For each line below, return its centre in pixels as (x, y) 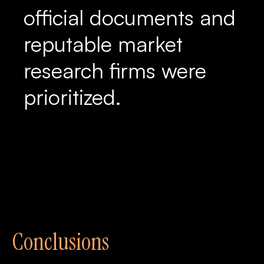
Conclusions (60, 242)
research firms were (115, 70)
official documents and (130, 17)
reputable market (103, 44)
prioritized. (72, 97)
